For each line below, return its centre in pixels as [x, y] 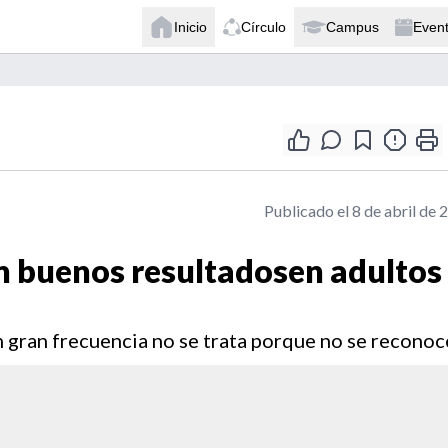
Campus [352, 26]
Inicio [190, 26]
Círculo [263, 26]
